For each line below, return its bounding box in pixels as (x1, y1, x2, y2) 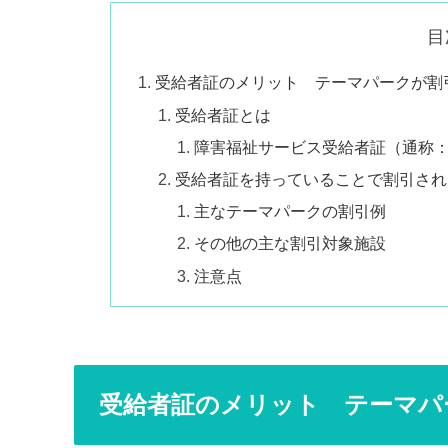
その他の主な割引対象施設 (194, 234, 387, 253)
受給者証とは (174, 105, 271, 124)
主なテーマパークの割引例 (194, 202, 387, 221)
